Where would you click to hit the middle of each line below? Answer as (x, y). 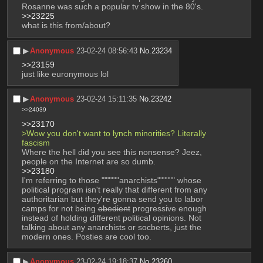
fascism (36, 142)
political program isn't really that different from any (114, 189)
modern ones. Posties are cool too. (86, 236)
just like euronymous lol (65, 74)
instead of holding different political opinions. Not (111, 218)
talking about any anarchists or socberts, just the (111, 227)
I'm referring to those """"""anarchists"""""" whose (111, 180)
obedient (114, 208)
